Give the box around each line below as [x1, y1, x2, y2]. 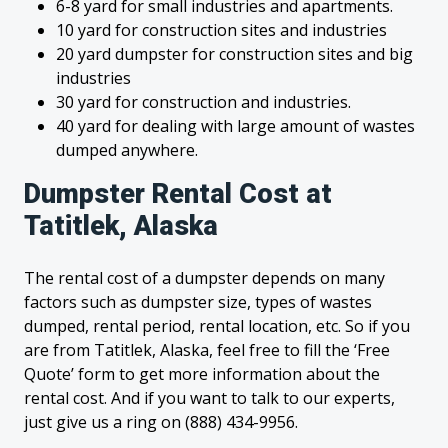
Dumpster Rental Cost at [24, 178, 332, 210]
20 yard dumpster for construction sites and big [56, 43, 413, 65]
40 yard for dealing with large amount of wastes [56, 115, 415, 137]
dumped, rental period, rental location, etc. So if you [24, 315, 410, 337]
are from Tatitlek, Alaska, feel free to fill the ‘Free [24, 339, 390, 361]
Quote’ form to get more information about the [24, 363, 380, 385]
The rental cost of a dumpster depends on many [24, 267, 385, 289]
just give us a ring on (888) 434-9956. [24, 411, 298, 433]
